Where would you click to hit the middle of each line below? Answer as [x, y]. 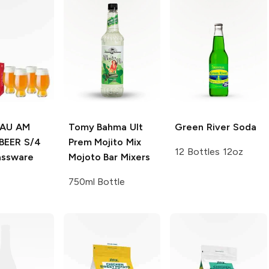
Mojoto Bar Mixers [109, 157]
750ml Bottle [97, 182]
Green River [202, 127]
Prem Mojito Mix [105, 142]
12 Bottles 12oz [209, 152]
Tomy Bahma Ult [106, 127]
